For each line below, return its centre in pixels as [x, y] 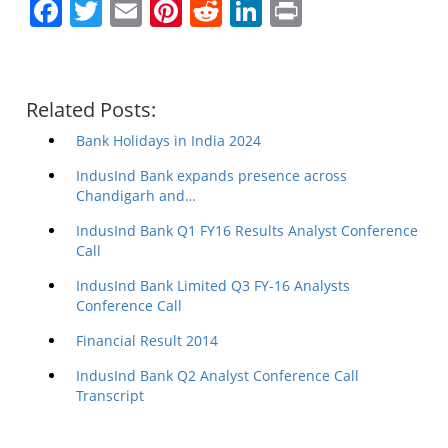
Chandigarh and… [136, 195]
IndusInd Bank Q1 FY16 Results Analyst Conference [247, 230]
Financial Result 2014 [147, 340]
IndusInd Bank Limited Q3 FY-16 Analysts [213, 285]
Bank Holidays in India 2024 [168, 140]
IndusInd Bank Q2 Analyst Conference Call [217, 375]
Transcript [110, 395]
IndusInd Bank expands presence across [211, 175]
